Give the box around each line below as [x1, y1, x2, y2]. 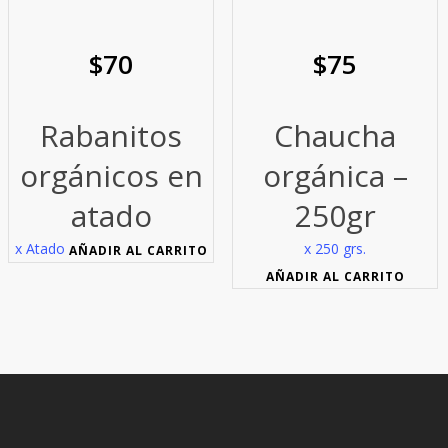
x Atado [14, 239, 65, 259]
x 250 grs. [304, 239, 367, 259]
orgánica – [262, 155, 408, 197]
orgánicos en [19, 155, 203, 197]
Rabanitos [40, 115, 183, 157]
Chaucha [274, 115, 397, 157]
